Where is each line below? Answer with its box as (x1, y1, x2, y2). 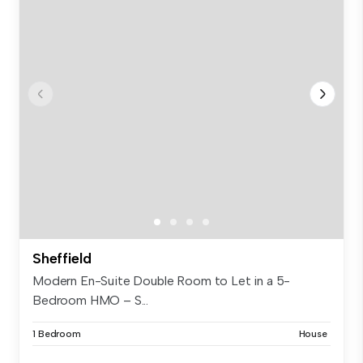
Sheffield (32, 250, 92, 268)
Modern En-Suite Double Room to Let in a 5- (32, 273, 291, 289)
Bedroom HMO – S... (32, 293, 149, 309)
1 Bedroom (32, 328, 81, 340)
